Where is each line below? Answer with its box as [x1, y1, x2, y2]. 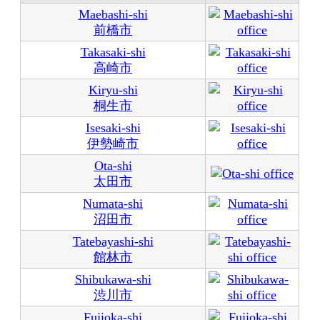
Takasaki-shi [80, 45, 146, 59]
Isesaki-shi [85, 121, 141, 135]
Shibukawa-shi [74, 272, 151, 286]
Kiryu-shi [88, 83, 138, 97]
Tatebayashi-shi [72, 234, 154, 249]
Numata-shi [83, 196, 143, 211]
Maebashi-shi [78, 7, 148, 21]
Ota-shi [94, 159, 132, 173]
